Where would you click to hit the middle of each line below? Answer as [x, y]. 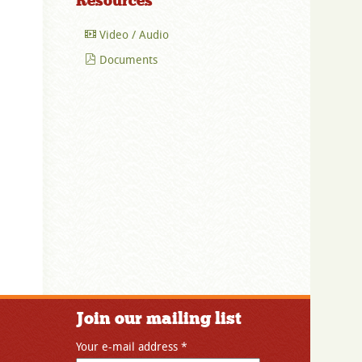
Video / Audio [133, 35]
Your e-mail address [128, 346]
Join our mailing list [159, 318]
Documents [127, 60]
